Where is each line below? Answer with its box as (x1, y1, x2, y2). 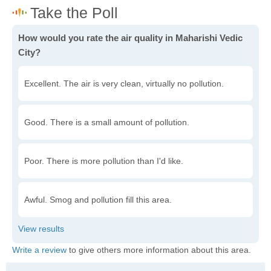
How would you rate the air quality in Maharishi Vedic (18, 33, 243, 43)
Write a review (12, 245, 67, 255)
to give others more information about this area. (67, 245, 251, 255)
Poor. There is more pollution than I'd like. (24, 156, 183, 166)
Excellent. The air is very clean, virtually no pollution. (24, 79, 224, 88)
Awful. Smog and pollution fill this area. (24, 195, 172, 204)
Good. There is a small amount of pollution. (24, 117, 189, 127)
